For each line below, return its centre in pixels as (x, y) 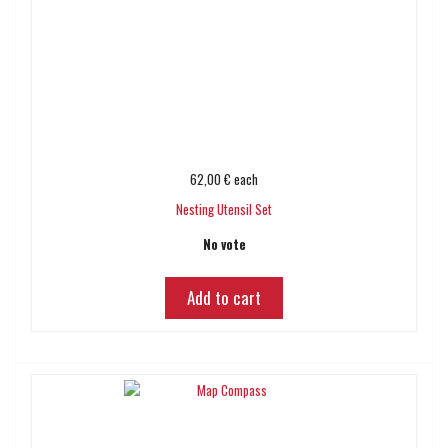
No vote (224, 244)
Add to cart (224, 297)
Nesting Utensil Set (224, 209)
